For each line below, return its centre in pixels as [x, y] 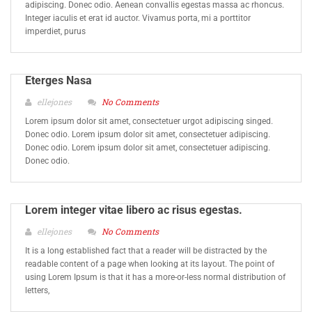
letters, [37, 290]
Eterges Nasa [58, 80]
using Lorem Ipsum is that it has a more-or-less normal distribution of [155, 277]
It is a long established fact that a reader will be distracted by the [146, 251]
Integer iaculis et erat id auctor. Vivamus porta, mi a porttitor [138, 18]
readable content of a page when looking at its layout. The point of [150, 264]
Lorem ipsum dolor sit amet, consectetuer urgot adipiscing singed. [149, 121]
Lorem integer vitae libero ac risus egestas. [134, 210]
